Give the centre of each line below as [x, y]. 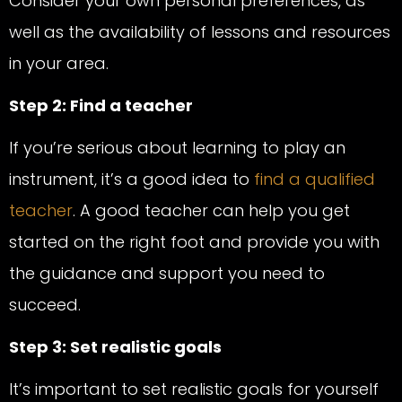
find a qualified [312, 179]
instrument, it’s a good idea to [129, 179]
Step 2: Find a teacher [101, 106]
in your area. [59, 64]
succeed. [47, 305]
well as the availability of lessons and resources [200, 32]
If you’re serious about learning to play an [177, 148]
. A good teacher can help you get [211, 211]
